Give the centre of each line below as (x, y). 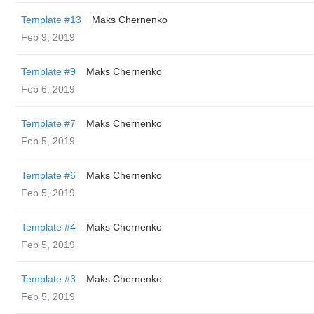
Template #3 (48, 279)
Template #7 (48, 123)
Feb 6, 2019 (48, 89)
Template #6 (48, 175)
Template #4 (48, 227)
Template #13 (51, 20)
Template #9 (48, 71)
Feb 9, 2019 (48, 37)
